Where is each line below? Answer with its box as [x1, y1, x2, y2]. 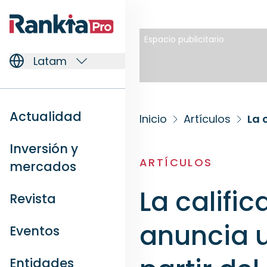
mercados [10, 157, 76, 175]
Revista [10, 190, 56, 207]
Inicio [139, 111, 167, 126]
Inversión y [10, 139, 78, 157]
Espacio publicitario [144, 33, 224, 45]
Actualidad [10, 107, 82, 125]
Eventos [10, 222, 60, 240]
